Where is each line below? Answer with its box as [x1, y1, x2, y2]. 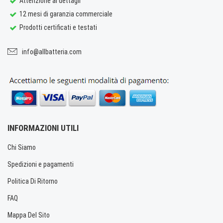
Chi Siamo [7, 143, 36, 151]
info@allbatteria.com [22, 47, 82, 56]
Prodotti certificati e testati [18, 23, 97, 31]
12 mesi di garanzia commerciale [18, 9, 112, 18]
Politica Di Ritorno [7, 177, 58, 185]
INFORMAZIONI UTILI [7, 122, 79, 133]
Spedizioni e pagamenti [7, 160, 74, 168]
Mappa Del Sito [7, 211, 50, 219]
